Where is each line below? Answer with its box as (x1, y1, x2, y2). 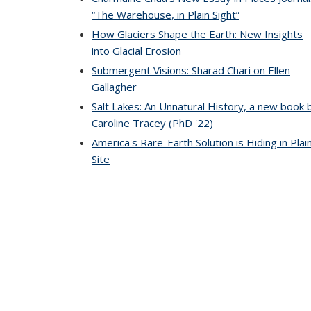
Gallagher (92, 80, 137, 94)
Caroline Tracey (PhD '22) (92, 116, 213, 130)
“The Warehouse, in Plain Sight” (92, 8, 239, 22)
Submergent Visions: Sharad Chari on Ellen (92, 63, 290, 77)
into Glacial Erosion (92, 44, 181, 58)
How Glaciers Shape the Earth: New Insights (92, 27, 303, 41)
